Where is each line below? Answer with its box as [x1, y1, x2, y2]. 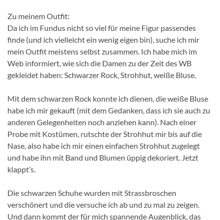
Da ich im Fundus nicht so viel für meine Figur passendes [7, 23, 196, 32]
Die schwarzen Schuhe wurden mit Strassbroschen [7, 188, 176, 197]
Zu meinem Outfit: [7, 11, 70, 21]
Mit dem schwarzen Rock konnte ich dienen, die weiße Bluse [7, 93, 208, 103]
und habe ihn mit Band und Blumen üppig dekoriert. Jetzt [7, 152, 198, 162]
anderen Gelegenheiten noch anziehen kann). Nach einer [7, 117, 196, 127]
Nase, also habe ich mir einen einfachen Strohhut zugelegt [7, 140, 200, 150]
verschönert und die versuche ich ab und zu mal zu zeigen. [7, 199, 199, 209]
